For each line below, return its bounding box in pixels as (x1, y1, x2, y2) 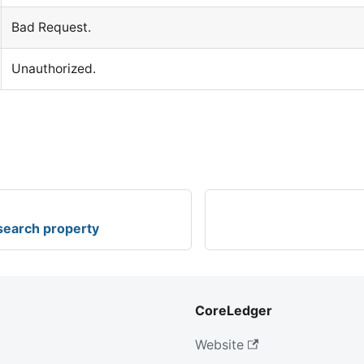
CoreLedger (195, 302, 272, 319)
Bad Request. (11, 19, 91, 36)
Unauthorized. (11, 61, 96, 77)
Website (195, 336, 244, 353)
